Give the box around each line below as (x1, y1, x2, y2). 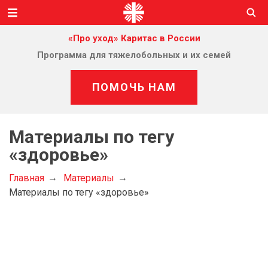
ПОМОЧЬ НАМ (92, 81, 176, 93)
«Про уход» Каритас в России (68, 33, 200, 44)
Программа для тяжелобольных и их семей (37, 50, 231, 60)
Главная (9, 172, 44, 184)
